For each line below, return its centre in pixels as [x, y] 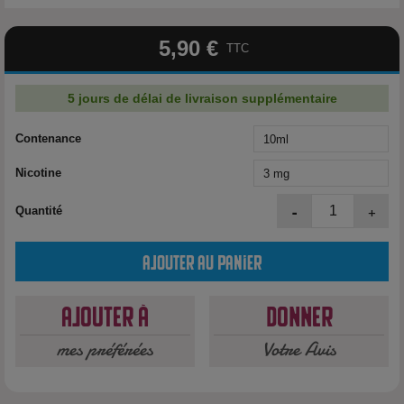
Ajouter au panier [202, 261]
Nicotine [38, 173]
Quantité [39, 211]
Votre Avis [299, 349]
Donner [299, 314]
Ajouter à [105, 314]
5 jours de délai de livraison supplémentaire [202, 98]
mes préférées [105, 349]
